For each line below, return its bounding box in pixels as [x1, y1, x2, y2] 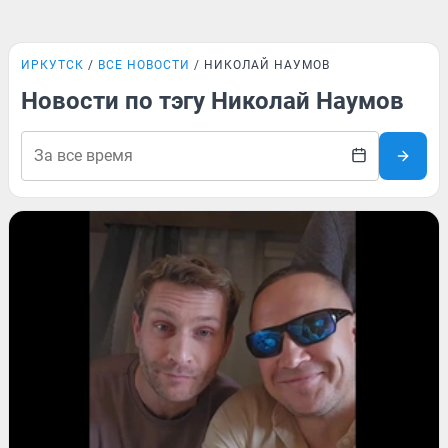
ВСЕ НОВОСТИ [98, 58, 190, 72]
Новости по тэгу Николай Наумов [21, 87, 404, 115]
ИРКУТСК [21, 58, 84, 72]
